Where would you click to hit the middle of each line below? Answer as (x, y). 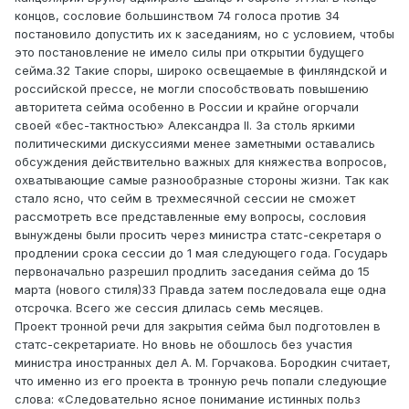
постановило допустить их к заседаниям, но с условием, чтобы (204, 34)
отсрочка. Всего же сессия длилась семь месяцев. (169, 308)
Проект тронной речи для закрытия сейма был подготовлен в (198, 326)
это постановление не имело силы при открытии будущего (189, 52)
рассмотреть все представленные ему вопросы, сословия (190, 217)
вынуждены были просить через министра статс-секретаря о (198, 235)
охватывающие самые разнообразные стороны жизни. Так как (202, 180)
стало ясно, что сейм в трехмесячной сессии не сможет (185, 199)
